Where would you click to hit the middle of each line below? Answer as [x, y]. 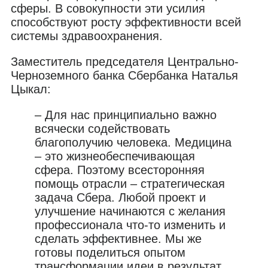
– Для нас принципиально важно [126, 115]
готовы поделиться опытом [110, 252]
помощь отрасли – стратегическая [130, 183]
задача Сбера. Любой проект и [120, 197]
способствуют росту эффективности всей [126, 22]
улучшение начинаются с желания [130, 211]
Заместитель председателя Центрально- [125, 61]
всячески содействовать [102, 128]
